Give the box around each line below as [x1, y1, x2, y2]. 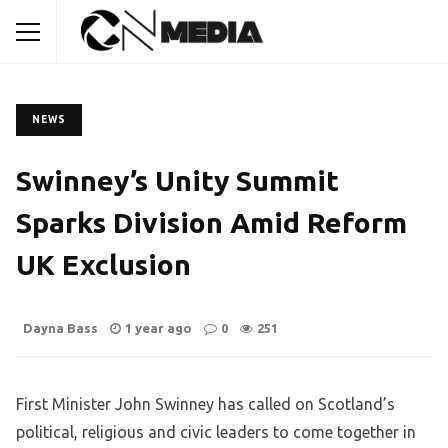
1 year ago [125, 321, 192, 336]
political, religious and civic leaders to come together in [16, 423, 416, 442]
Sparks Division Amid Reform [16, 207, 407, 238]
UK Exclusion [16, 249, 191, 280]
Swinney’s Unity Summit [16, 165, 339, 196]
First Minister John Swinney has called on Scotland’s [16, 395, 395, 414]
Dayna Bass [23, 321, 98, 336]
